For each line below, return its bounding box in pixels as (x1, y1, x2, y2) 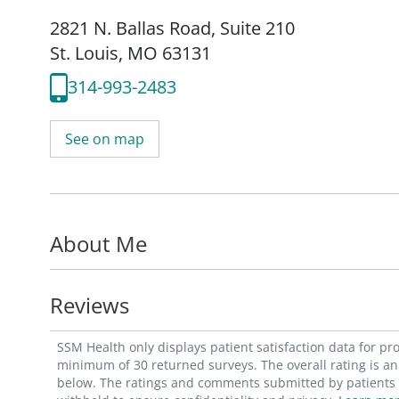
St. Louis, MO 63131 (50, 40, 211, 65)
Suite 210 (220, 15, 295, 40)
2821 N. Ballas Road (50, 15, 211, 40)
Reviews (50, 289, 129, 320)
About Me (50, 228, 147, 258)
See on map (65, 128, 144, 149)
